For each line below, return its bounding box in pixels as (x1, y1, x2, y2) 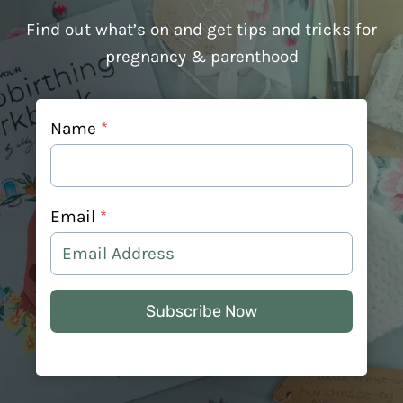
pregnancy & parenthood (104, 46, 299, 67)
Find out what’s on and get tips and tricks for (26, 19, 377, 40)
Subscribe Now (146, 300, 257, 321)
